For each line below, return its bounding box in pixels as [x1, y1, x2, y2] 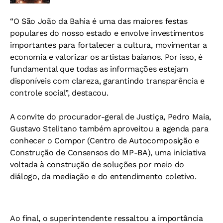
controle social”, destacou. [10, 88, 109, 98]
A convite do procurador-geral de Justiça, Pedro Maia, [10, 112, 212, 122]
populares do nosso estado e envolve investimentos [10, 28, 204, 38]
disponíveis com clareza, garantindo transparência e [10, 76, 205, 86]
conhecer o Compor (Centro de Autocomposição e [10, 136, 199, 146]
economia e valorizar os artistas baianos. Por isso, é [10, 52, 203, 62]
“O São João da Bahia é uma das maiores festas [10, 16, 188, 26]
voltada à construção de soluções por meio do [10, 160, 184, 170]
